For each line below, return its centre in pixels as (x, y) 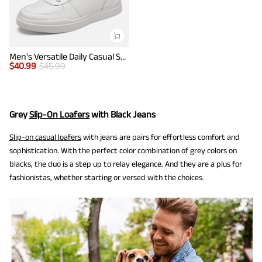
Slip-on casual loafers (45, 137)
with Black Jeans (123, 115)
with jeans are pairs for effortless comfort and (161, 137)
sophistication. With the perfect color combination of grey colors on (123, 151)
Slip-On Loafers (59, 115)
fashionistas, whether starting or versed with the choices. (107, 177)
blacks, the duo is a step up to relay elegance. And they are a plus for (126, 164)
